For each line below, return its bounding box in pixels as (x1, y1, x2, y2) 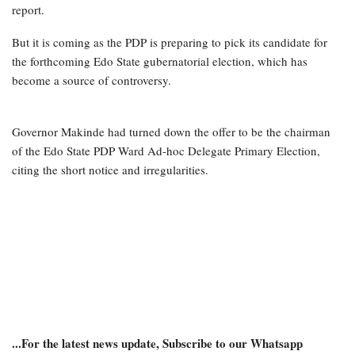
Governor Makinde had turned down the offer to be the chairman (12, 124, 330, 140)
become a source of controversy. (12, 72, 171, 89)
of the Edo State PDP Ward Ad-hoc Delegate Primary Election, (12, 143, 320, 159)
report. (12, 2, 44, 18)
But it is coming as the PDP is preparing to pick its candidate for (12, 34, 327, 51)
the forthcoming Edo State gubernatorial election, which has (12, 53, 307, 70)
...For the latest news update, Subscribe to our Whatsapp (12, 334, 303, 353)
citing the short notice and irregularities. (12, 162, 208, 178)
